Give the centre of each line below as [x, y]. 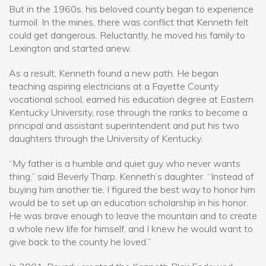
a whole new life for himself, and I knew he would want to [131, 229]
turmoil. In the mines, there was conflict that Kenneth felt [129, 22]
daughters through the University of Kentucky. [107, 138]
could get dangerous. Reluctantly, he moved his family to [127, 35]
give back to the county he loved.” [80, 242]
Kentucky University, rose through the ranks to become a [128, 112]
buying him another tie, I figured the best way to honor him [132, 189]
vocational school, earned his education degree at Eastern [131, 99]
